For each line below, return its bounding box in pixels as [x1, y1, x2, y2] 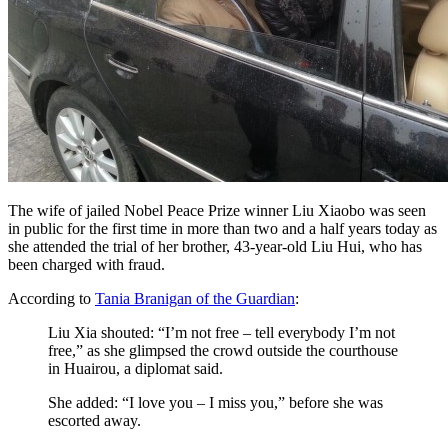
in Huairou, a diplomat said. [48, 359, 223, 377]
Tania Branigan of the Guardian [95, 289, 295, 307]
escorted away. [48, 411, 141, 429]
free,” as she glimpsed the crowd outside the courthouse [48, 341, 398, 359]
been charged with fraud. [8, 255, 165, 273]
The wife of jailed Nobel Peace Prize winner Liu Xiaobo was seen [8, 201, 426, 219]
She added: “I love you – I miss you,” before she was [48, 393, 383, 411]
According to [8, 289, 95, 307]
